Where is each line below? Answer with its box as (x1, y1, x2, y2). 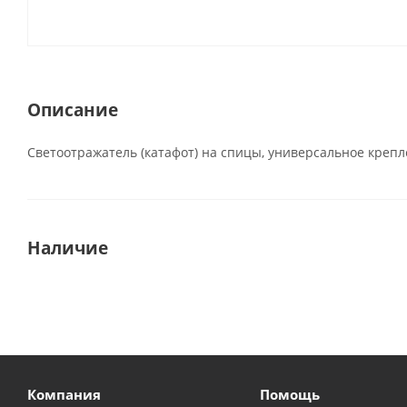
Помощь (259, 385, 320, 403)
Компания (27, 385, 101, 403)
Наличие (27, 236, 108, 259)
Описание (27, 98, 118, 121)
